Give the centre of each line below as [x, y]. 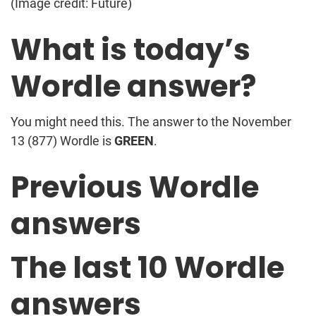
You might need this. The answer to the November [151, 121]
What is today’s [130, 49]
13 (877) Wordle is [62, 140]
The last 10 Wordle [147, 267]
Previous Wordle [135, 187]
